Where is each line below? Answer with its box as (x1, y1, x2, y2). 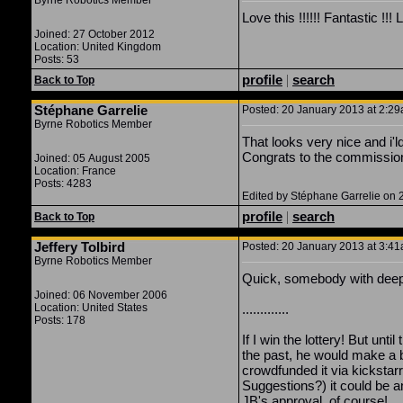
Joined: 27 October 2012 (34, 28, 155, 40)
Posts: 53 (34, 53, 79, 66)
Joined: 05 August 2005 (34, 152, 150, 165)
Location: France (34, 165, 116, 177)
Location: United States (34, 301, 148, 314)
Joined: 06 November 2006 (34, 289, 167, 301)
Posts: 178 (34, 314, 85, 327)
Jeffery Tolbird (34, 239, 125, 255)
